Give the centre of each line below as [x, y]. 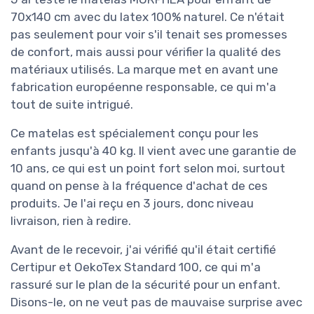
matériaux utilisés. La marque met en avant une [144, 70]
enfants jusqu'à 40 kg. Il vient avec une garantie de [153, 151]
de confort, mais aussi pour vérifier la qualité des [146, 52]
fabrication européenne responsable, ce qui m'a [143, 87]
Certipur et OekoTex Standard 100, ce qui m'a [136, 267]
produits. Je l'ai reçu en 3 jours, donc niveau [132, 204]
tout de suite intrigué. [72, 105]
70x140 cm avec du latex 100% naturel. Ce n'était [148, 17]
